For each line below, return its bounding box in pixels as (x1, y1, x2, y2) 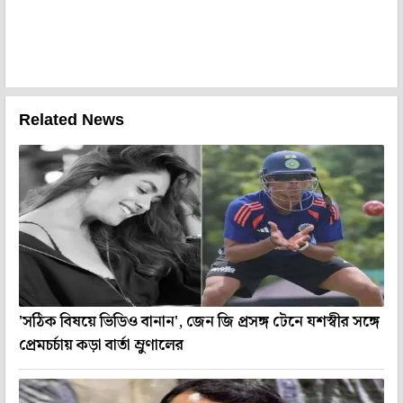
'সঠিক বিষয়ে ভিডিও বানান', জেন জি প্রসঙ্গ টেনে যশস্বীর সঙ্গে (19, 309, 380, 336)
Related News (19, 110, 124, 132)
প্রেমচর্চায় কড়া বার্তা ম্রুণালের (19, 333, 184, 359)
